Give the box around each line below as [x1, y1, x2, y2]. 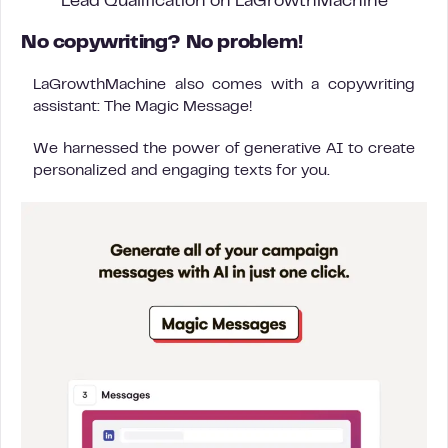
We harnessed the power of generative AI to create [33, 141, 415, 156]
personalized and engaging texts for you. [33, 163, 330, 178]
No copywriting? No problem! [21, 34, 303, 52]
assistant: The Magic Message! [33, 99, 252, 114]
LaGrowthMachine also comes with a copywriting [33, 77, 415, 92]
